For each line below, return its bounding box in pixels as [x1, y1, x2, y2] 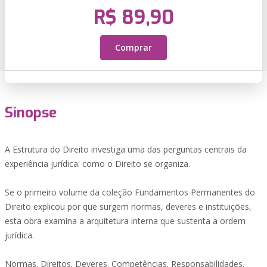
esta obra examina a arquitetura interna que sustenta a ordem [5, 215, 246, 226]
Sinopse [5, 103, 57, 122]
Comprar [115, 42, 152, 53]
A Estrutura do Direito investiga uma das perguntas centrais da [5, 144, 247, 155]
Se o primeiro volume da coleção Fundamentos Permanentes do [5, 187, 255, 198]
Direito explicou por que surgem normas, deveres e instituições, [5, 201, 252, 212]
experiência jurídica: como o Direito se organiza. [5, 158, 190, 169]
